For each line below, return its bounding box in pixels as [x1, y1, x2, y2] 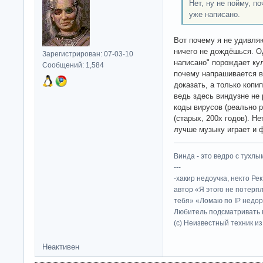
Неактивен [42, 242, 79, 252]
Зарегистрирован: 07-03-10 [42, 49, 133, 58]
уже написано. [188, 10, 240, 19]
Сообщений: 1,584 [42, 60, 104, 69]
